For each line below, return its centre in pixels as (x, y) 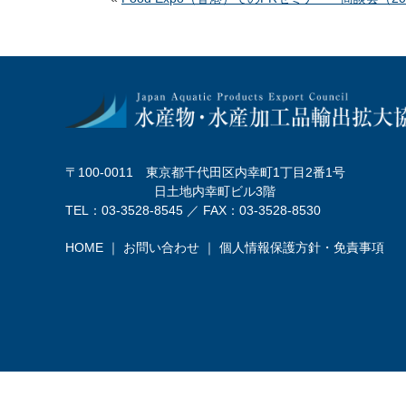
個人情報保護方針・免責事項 (302, 247)
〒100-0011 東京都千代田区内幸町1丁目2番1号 (205, 172)
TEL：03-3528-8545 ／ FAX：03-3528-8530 (193, 210)
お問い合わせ (161, 247)
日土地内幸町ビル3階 (170, 191)
